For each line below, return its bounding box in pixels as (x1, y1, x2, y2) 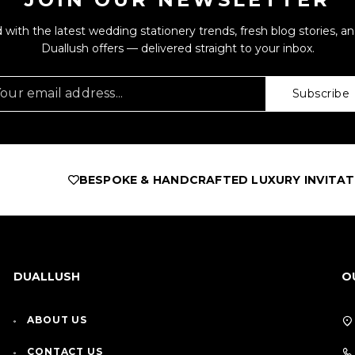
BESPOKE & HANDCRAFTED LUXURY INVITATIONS (11, 173, 319, 188)
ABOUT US (27, 314, 87, 326)
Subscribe (292, 86, 349, 101)
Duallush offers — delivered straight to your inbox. (40, 41, 315, 56)
